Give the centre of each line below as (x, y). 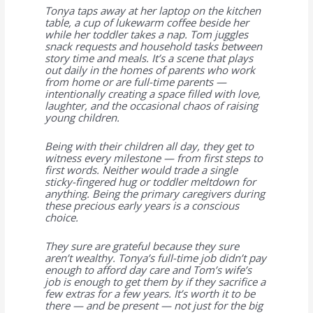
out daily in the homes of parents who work (150, 70)
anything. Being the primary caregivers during (154, 193)
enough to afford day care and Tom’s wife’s (148, 269)
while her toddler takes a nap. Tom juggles (146, 34)
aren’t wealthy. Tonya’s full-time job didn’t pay (155, 257)
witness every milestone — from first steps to (153, 158)
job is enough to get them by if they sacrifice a (155, 281)
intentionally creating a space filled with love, (152, 93)
